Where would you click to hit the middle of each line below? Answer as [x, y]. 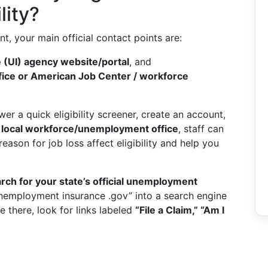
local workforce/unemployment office [90, 129]
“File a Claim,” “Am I [180, 210]
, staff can [201, 129]
